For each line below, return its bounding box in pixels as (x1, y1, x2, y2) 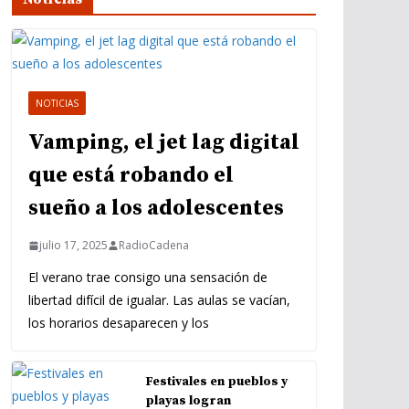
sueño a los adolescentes (28, 194, 284, 222)
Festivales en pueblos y (145, 373, 288, 390)
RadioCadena (119, 237, 189, 253)
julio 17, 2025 (39, 237, 108, 253)
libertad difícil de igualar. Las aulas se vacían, (28, 291, 290, 309)
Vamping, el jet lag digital (28, 129, 299, 156)
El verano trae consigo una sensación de (28, 268, 267, 286)
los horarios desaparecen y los (28, 314, 209, 331)
